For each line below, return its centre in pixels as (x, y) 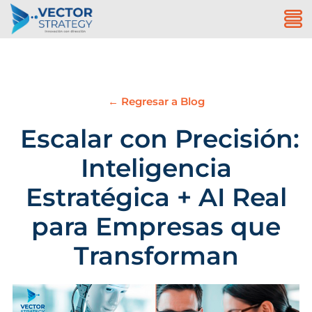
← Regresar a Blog (156, 101)
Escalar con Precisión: (156, 139)
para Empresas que (156, 226)
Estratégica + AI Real (156, 197)
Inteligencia (156, 168)
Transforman (156, 256)
